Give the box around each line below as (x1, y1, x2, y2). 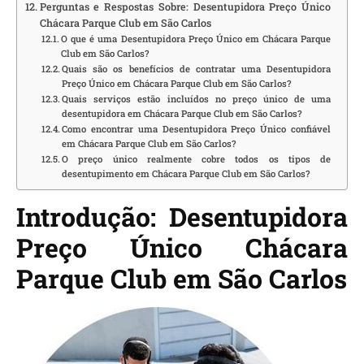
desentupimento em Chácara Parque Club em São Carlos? (62, 167, 310, 180)
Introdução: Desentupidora (16, 199, 348, 235)
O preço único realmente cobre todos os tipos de (62, 153, 331, 166)
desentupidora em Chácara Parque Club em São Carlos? (62, 107, 302, 120)
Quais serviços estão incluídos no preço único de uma (62, 93, 331, 106)
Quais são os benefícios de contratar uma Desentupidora (62, 63, 331, 76)
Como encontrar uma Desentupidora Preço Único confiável (62, 123, 331, 136)
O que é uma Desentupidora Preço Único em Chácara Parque (61, 32, 331, 45)
